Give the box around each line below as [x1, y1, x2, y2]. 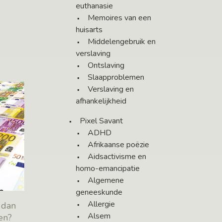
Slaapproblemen [88, 72, 144, 83]
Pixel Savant [80, 115, 123, 127]
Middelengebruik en [88, 36, 156, 48]
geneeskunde [76, 187, 122, 198]
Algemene [88, 175, 124, 186]
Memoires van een [88, 12, 151, 24]
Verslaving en [88, 84, 134, 95]
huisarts [76, 24, 103, 36]
